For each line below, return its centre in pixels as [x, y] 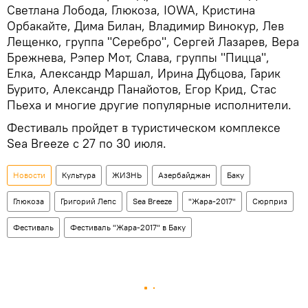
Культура [79, 175]
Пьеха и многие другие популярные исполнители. [149, 105]
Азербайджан [184, 175]
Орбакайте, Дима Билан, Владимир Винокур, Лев [145, 26]
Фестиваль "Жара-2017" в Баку [128, 228]
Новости [29, 175]
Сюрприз [270, 201]
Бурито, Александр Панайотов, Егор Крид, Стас [142, 89]
